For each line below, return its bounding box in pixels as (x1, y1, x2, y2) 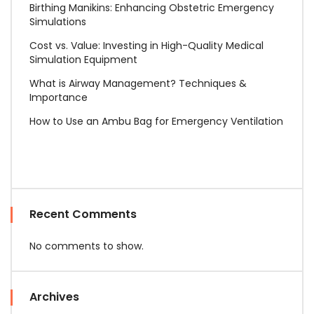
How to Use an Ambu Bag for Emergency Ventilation (29, 114, 283, 128)
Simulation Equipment (29, 52, 137, 67)
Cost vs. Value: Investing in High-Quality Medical (29, 38, 264, 53)
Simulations (29, 14, 86, 29)
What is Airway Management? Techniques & (29, 76, 247, 90)
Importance (29, 90, 88, 104)
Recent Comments (29, 205, 137, 222)
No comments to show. (29, 238, 144, 253)
